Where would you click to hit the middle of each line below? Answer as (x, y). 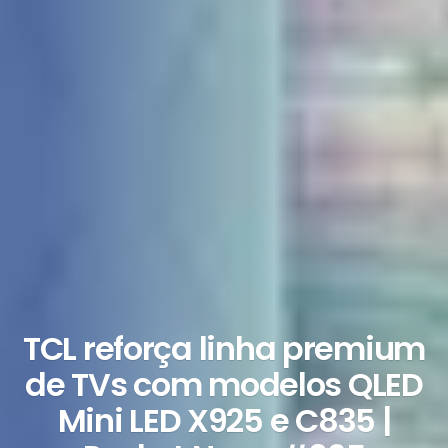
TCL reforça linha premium (224, 348)
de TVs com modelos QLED (224, 384)
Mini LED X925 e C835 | (224, 420)
